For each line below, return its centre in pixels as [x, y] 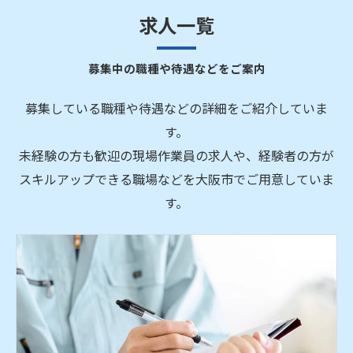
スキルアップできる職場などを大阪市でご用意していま [176, 179]
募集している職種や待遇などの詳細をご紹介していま [176, 108]
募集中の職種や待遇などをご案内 [176, 68]
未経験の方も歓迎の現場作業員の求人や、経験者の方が [176, 155]
